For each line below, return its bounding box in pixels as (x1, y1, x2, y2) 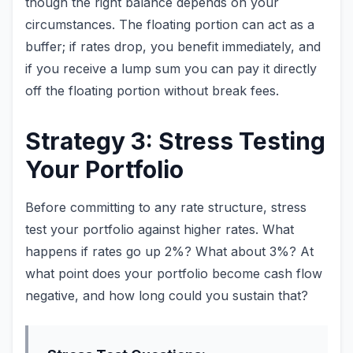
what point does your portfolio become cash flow (25, 266, 322, 281)
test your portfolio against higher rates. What (25, 221, 294, 237)
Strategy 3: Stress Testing (25, 127, 325, 155)
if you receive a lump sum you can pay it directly (25, 61, 317, 76)
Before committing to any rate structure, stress (25, 199, 307, 215)
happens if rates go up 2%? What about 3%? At (25, 243, 314, 259)
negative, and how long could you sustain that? (25, 288, 308, 303)
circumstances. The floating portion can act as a (25, 17, 314, 32)
